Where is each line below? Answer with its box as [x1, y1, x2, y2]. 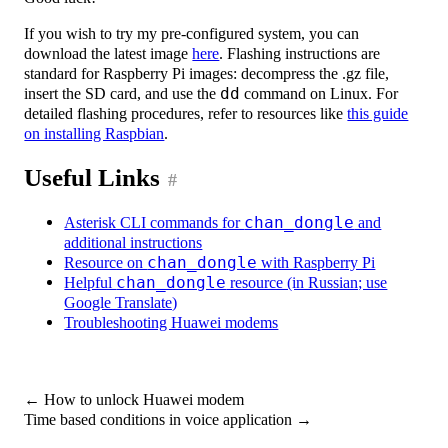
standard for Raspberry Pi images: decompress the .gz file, [24, 63, 390, 83]
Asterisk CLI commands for [64, 212, 245, 232]
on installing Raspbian [24, 123, 165, 143]
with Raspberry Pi [257, 252, 376, 272]
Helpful [64, 272, 117, 292]
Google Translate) [64, 292, 178, 312]
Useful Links [24, 164, 161, 192]
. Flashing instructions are [219, 43, 381, 63]
